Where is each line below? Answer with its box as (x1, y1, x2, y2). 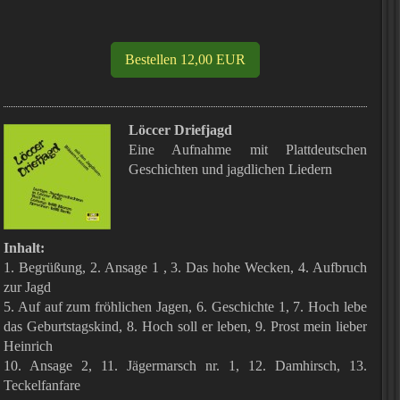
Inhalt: (4, 240, 45, 255)
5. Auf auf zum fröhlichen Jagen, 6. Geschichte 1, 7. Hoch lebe (4, 299, 367, 314)
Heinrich (4, 338, 53, 354)
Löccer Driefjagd (129, 122, 232, 137)
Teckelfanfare (4, 378, 80, 393)
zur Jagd (4, 279, 51, 295)
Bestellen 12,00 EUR (125, 52, 246, 67)
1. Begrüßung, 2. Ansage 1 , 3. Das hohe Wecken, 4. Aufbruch (4, 260, 367, 275)
